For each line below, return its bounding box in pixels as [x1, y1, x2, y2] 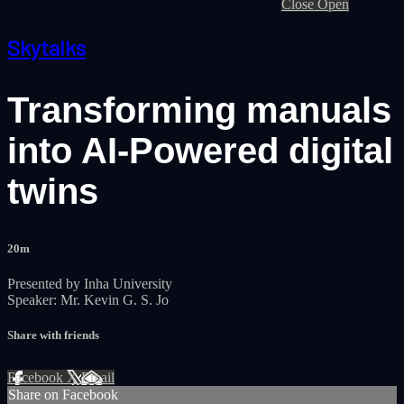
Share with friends [7, 328, 99, 343]
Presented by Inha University [7, 276, 172, 292]
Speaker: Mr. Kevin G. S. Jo [7, 292, 169, 308]
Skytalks [7, 33, 86, 60]
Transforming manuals [7, 89, 391, 130]
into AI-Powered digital [7, 130, 393, 170]
